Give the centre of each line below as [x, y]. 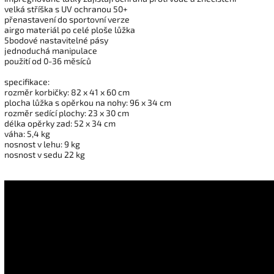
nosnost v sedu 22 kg [45, 154]
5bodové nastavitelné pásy [56, 40]
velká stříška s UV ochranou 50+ [66, 9]
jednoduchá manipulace [51, 50]
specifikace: [27, 81]
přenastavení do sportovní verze [67, 19]
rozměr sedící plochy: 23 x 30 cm [67, 113]
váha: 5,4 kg [27, 133]
